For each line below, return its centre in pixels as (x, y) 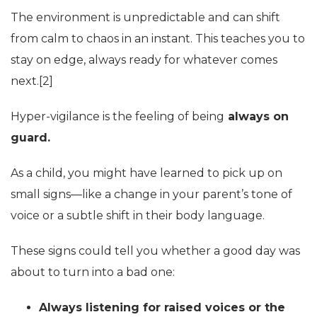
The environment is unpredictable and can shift (145, 17)
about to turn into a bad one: (93, 272)
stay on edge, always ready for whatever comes (144, 59)
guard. (30, 137)
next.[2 (30, 81)
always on (257, 116)
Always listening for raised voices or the (162, 307)
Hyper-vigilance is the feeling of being (117, 116)
